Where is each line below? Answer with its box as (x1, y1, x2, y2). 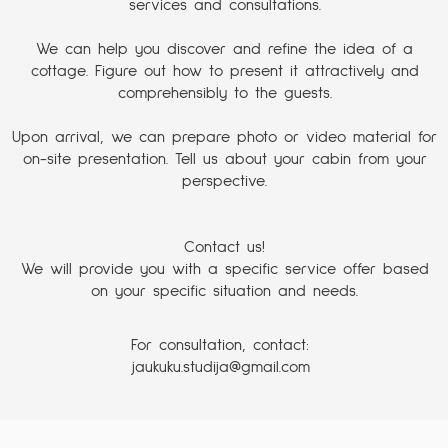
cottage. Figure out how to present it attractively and (30, 63, 419, 80)
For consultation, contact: (131, 337, 310, 354)
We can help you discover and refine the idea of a (36, 41, 414, 58)
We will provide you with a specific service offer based (20, 261, 429, 278)
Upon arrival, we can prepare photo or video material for (12, 129, 438, 146)
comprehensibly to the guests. (117, 85, 332, 102)
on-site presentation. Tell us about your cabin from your (22, 151, 427, 168)
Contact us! (184, 239, 266, 256)
